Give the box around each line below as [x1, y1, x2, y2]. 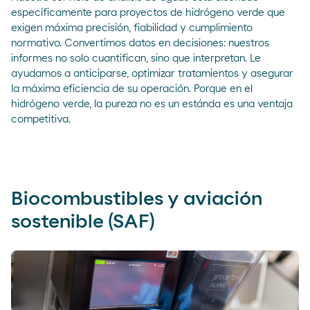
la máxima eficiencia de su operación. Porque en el [11, 83, 253, 94]
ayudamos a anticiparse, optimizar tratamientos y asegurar [11, 68, 293, 79]
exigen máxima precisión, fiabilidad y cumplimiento [11, 22, 253, 33]
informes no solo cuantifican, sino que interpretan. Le [11, 53, 261, 64]
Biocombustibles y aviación [11, 189, 262, 209]
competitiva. [11, 113, 71, 125]
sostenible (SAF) [11, 212, 155, 232]
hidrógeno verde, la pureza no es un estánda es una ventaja [11, 98, 293, 109]
